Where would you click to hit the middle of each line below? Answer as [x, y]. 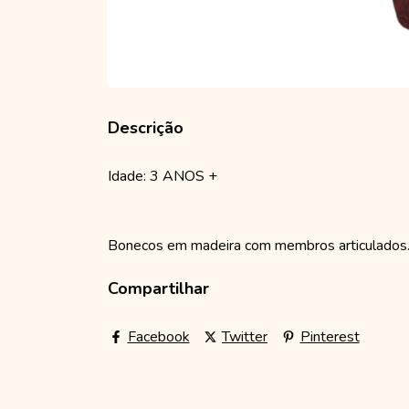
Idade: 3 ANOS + [163, 177]
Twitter [245, 337]
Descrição [146, 128]
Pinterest [330, 337]
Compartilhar [158, 289]
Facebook [158, 337]
